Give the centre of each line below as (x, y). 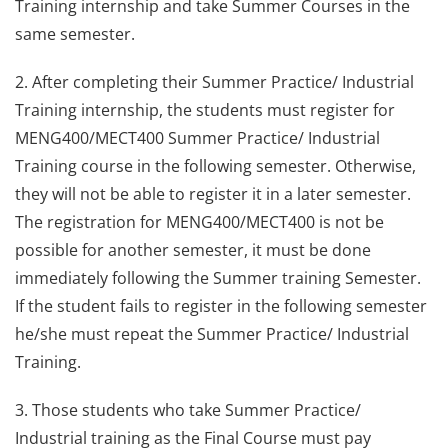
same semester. (75, 33)
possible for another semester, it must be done (193, 249)
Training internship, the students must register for (205, 109)
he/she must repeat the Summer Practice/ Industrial (212, 333)
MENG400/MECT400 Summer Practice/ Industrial (197, 137)
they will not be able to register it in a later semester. (213, 193)
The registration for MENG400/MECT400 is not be (199, 221)
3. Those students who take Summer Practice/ (188, 409)
